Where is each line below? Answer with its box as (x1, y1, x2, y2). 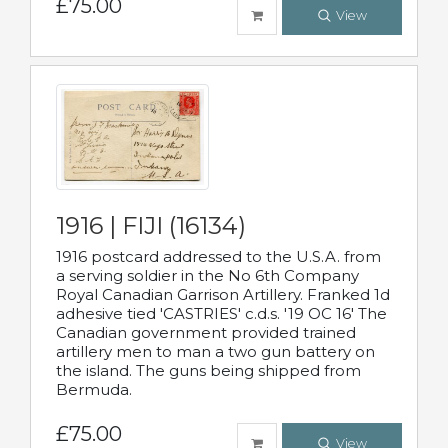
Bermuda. (56, 379, 132, 399)
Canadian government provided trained (56, 322, 356, 342)
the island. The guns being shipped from (56, 360, 361, 380)
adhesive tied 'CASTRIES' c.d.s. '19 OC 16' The (56, 303, 387, 323)
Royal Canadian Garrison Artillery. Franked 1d (56, 284, 390, 304)
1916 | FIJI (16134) (56, 210, 246, 240)
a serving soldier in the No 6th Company (56, 265, 359, 285)
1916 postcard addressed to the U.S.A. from (56, 246, 381, 266)
